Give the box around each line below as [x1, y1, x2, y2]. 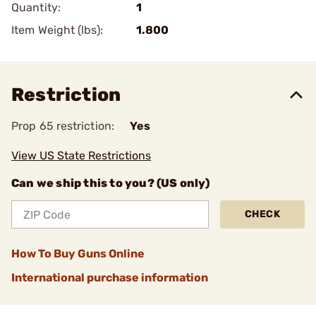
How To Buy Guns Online [11, 247, 145, 260]
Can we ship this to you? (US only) [11, 176, 209, 190]
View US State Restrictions [11, 149, 151, 162]
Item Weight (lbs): [11, 23, 103, 37]
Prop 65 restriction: [11, 119, 114, 133]
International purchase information [11, 271, 208, 284]
